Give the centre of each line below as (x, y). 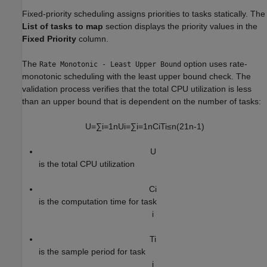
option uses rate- (214, 63)
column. (92, 38)
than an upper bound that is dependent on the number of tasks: (142, 101)
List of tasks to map (63, 26)
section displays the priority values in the (180, 26)
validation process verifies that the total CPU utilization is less (137, 89)
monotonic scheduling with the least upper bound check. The (136, 76)
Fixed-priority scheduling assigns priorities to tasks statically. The (144, 13)
